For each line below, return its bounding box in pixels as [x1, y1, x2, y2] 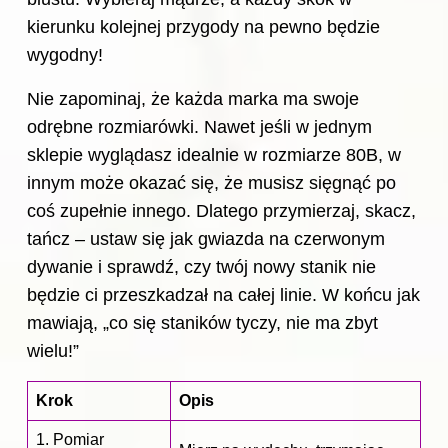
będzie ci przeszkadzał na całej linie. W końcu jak [27, 285, 420, 306]
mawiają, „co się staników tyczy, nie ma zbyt [27, 313, 378, 334]
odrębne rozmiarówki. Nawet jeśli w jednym [27, 117, 372, 138]
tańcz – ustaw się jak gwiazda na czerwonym [27, 229, 385, 250]
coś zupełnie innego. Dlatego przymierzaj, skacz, [27, 201, 416, 222]
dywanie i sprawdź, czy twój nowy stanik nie [27, 257, 376, 278]
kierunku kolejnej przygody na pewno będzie [27, 17, 380, 38]
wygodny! [27, 45, 103, 66]
